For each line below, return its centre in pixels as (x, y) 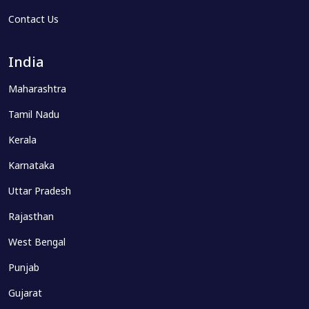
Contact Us (33, 20)
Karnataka (31, 166)
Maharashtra (37, 90)
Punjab (24, 268)
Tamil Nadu (34, 115)
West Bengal (37, 243)
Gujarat (25, 294)
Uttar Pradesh (40, 192)
